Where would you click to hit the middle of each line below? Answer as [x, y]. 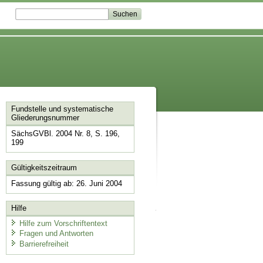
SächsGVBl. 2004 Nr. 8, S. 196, [65, 134]
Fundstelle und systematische [62, 109]
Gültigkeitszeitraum [44, 167]
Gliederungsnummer [45, 118]
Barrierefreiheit [44, 244]
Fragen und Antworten [56, 234]
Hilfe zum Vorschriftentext [63, 223]
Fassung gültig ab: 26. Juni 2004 [66, 183]
